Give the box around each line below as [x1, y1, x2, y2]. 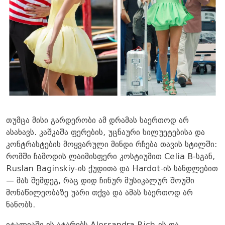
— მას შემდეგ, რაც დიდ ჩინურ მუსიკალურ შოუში [6, 177, 194, 185]
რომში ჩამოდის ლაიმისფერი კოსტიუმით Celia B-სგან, [6, 153, 215, 161]
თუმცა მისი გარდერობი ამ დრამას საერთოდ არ [6, 117, 189, 125]
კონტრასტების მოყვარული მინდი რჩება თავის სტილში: [6, 141, 217, 149]
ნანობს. [6, 201, 35, 209]
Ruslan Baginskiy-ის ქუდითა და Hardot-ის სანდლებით [6, 165, 218, 173]
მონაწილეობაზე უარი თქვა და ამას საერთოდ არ [6, 189, 193, 197]
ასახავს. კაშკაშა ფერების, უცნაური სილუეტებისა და [6, 129, 205, 137]
